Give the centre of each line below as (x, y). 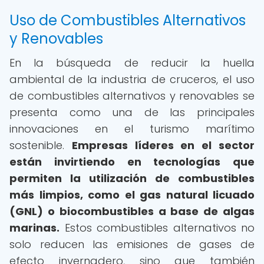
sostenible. (41, 145)
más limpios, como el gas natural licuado (132, 195)
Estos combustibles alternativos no (157, 228)
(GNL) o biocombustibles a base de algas (132, 211)
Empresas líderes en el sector (163, 145)
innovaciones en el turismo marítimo (132, 129)
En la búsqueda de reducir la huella (132, 63)
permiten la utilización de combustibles (132, 178)
